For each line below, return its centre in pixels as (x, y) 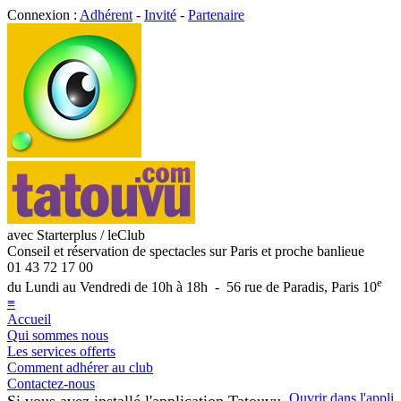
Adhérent (106, 15)
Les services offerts (61, 352)
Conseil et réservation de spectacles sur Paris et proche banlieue (186, 251)
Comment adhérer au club (80, 368)
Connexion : (43, 15)
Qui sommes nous (58, 336)
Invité (160, 15)
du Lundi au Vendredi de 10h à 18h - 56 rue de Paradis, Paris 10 (192, 287)
